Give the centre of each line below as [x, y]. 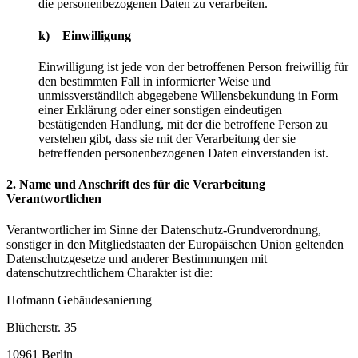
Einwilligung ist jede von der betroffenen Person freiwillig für [193, 66]
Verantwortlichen [54, 199]
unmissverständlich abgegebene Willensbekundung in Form [188, 95]
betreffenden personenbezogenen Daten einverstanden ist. [183, 153]
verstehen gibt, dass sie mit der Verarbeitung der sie [167, 138]
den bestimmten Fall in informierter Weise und [155, 81]
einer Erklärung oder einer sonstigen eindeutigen [160, 109]
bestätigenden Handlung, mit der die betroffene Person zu [183, 124]
